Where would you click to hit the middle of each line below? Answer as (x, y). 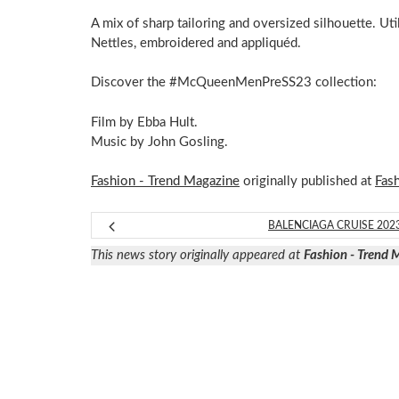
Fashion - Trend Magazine (165, 182)
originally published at (307, 182)
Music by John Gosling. (159, 142)
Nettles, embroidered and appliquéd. (196, 43)
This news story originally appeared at (197, 255)
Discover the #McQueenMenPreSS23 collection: (234, 83)
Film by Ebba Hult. (144, 122)
